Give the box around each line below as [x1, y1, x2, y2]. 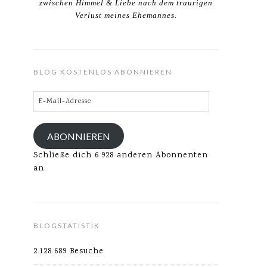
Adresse [33, 117, 66, 129]
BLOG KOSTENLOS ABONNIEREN [33, 67, 172, 76]
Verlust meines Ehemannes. [74, 11, 177, 20]
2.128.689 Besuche [33, 246, 104, 257]
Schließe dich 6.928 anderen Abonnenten [33, 150, 208, 162]
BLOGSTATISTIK [33, 221, 100, 230]
